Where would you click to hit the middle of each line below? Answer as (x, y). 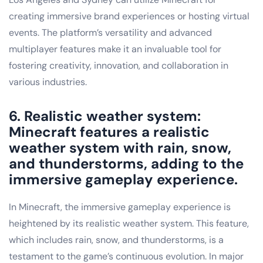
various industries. (48, 82)
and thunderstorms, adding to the (126, 163)
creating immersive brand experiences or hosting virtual (129, 16)
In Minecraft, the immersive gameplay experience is (120, 207)
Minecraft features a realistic (109, 131)
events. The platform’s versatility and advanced (110, 32)
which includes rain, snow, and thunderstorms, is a (116, 240)
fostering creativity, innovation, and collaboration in (119, 65)
